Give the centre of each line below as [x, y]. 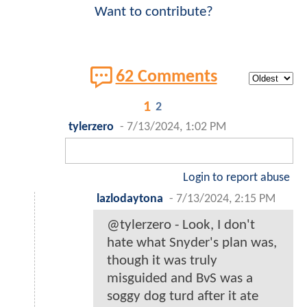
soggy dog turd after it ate [183, 297]
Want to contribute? [153, 12]
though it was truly [162, 261]
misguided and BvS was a [180, 279]
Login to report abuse [236, 178]
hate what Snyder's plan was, [192, 243]
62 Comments [166, 77]
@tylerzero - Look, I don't [181, 225]
